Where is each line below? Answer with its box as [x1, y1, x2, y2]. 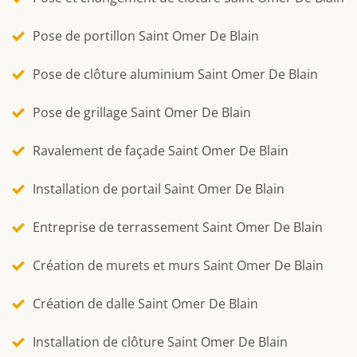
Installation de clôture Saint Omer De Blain [33, 332, 288, 351]
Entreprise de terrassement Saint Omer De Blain [33, 218, 323, 236]
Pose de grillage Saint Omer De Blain [33, 103, 251, 121]
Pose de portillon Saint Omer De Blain [33, 26, 259, 45]
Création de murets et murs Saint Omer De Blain [33, 256, 324, 274]
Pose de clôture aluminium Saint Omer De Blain [33, 65, 318, 83]
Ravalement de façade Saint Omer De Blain [33, 141, 288, 159]
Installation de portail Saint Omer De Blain [33, 179, 284, 198]
